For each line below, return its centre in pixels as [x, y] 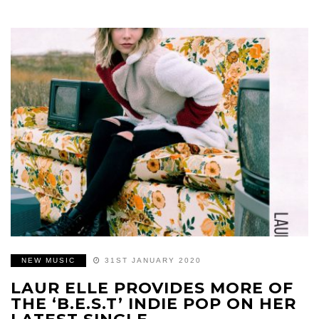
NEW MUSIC [48, 260]
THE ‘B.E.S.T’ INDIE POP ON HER [153, 303]
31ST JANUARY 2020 [153, 260]
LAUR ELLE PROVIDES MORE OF [152, 288]
